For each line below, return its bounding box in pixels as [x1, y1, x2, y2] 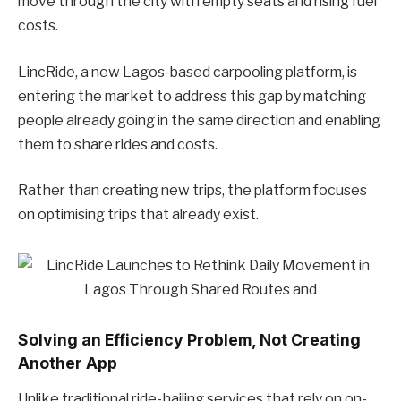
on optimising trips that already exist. [18, 206, 259, 224]
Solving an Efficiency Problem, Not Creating [18, 329, 361, 349]
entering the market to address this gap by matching [18, 87, 366, 105]
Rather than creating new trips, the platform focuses [18, 182, 367, 200]
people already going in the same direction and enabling [18, 111, 380, 129]
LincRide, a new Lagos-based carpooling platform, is [18, 63, 357, 81]
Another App [18, 353, 117, 372]
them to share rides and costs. [18, 135, 218, 153]
